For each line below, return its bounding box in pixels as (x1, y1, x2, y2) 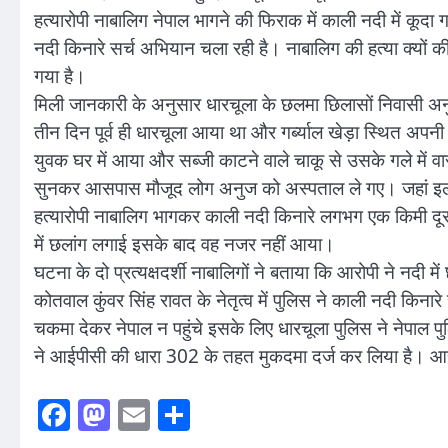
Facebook (70, 396, 194, 433)
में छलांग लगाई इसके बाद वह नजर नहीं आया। (34, 231, 335, 258)
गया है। (34, 63, 86, 90)
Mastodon (110, 396, 237, 433)
